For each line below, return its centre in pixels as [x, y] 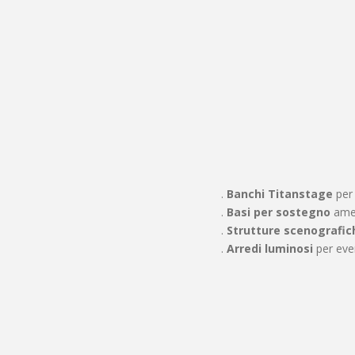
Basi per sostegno [279, 212]
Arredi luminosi [270, 248]
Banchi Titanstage [280, 194]
